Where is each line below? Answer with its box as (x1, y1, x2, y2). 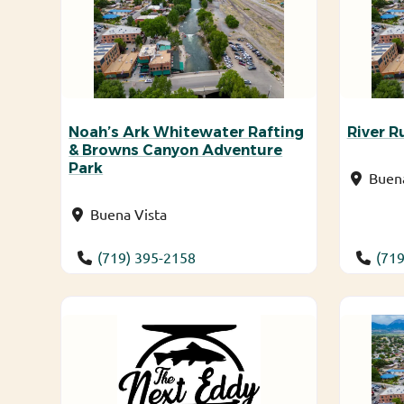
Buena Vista (90, 204, 168, 223)
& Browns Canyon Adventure (69, 141, 283, 159)
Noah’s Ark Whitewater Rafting (69, 123, 305, 141)
